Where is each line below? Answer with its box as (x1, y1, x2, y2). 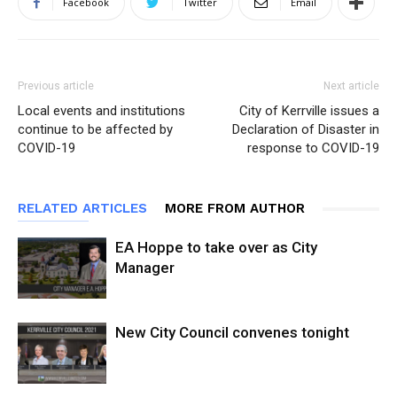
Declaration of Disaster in (232, 121, 379, 138)
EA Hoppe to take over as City (115, 238, 317, 257)
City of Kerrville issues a (239, 103, 379, 120)
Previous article (18, 80, 94, 93)
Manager (115, 259, 175, 277)
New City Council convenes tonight (115, 323, 349, 342)
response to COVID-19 (247, 140, 379, 157)
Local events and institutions (18, 103, 185, 120)
